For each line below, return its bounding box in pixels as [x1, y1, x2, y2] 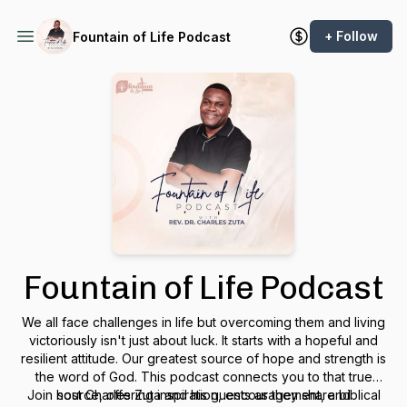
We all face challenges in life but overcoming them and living [22, 314, 385, 330]
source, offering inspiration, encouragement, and [56, 387, 351, 402]
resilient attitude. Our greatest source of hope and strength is [21, 351, 386, 366]
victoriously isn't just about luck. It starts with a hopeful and [29, 333, 378, 348]
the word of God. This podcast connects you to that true [35, 369, 372, 384]
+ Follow [324, 28, 378, 44]
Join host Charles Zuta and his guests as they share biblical [26, 387, 381, 402]
